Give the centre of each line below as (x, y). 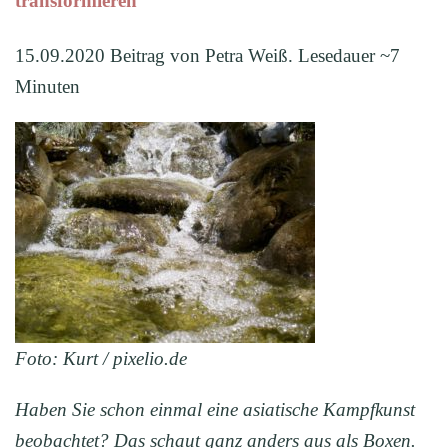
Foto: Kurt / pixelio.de (101, 359)
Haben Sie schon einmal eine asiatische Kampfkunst (215, 410)
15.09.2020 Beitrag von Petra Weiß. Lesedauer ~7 (207, 56)
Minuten (47, 87)
